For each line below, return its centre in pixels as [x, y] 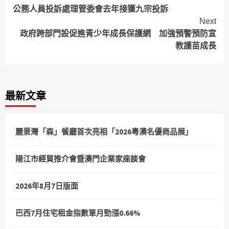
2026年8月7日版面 [47, 186]
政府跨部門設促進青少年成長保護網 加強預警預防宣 [118, 34]
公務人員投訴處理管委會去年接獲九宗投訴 [90, 9]
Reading [42, 16]
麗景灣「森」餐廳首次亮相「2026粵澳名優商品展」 [104, 132]
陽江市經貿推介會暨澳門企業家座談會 [81, 159]
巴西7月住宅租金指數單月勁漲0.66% [78, 213]
